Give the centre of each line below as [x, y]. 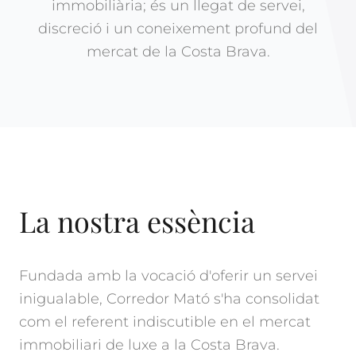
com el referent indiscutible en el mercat [165, 322]
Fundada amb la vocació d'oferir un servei [168, 276]
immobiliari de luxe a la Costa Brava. [149, 345]
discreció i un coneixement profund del [178, 29]
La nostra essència [137, 221]
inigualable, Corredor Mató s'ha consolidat [169, 299]
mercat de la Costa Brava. [178, 52]
